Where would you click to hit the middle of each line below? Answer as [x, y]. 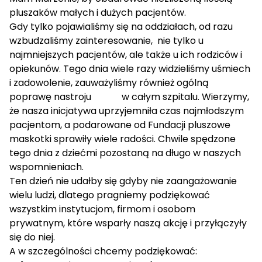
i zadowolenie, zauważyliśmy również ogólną [109, 83]
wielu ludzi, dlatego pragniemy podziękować [110, 195]
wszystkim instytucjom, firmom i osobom [102, 209]
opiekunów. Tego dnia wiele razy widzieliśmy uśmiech [130, 69]
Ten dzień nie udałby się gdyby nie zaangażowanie [123, 181]
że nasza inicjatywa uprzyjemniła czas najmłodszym [127, 111]
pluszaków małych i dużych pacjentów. [98, 13]
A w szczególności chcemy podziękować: [103, 251]
